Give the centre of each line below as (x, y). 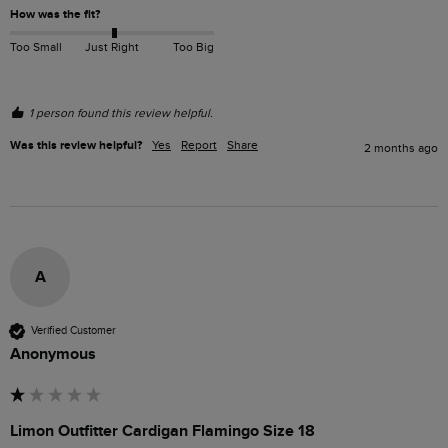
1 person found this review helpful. (121, 112)
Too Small (36, 46)
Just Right (111, 46)
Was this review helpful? (76, 145)
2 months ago (401, 147)
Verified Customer (73, 331)
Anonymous (53, 353)
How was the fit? (55, 15)
